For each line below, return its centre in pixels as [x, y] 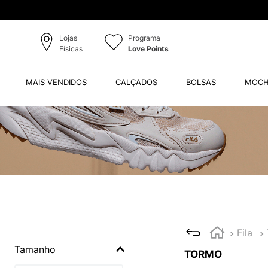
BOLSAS [201, 82]
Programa [144, 38]
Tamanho [35, 249]
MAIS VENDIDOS [56, 82]
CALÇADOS [136, 82]
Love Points [148, 49]
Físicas [71, 49]
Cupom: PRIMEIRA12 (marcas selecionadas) [151, 10]
